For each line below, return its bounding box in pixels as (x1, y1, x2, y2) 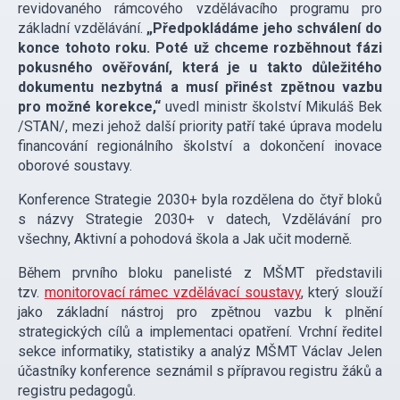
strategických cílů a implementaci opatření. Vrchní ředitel (18, 323, 382, 341)
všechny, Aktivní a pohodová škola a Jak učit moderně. (18, 230, 352, 248)
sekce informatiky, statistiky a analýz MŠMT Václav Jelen (18, 343, 382, 361)
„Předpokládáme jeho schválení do (146, 20, 383, 37)
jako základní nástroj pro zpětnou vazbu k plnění (18, 304, 382, 321)
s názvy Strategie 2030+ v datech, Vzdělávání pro (18, 211, 382, 229)
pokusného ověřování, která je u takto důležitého (18, 59, 382, 77)
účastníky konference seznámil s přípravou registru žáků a (18, 362, 382, 380)
